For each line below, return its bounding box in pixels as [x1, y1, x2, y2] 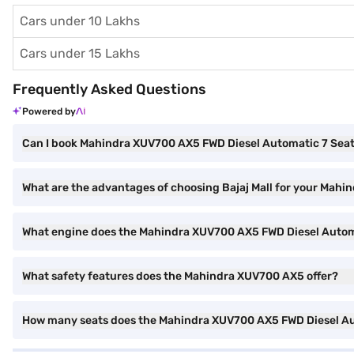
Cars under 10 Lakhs [20, 13, 140, 28]
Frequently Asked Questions [13, 81, 206, 98]
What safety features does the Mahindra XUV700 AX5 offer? [22, 269, 338, 283]
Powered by [22, 106, 76, 117]
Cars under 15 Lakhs [20, 46, 140, 61]
